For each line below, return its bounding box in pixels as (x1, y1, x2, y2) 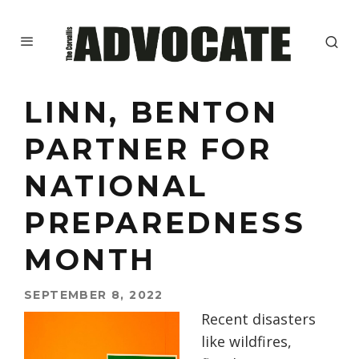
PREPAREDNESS (24, 205, 306, 241)
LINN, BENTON (24, 95, 279, 131)
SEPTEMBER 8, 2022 (24, 288, 163, 303)
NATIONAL (24, 168, 208, 204)
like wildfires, (201, 332, 292, 352)
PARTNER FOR (24, 131, 272, 167)
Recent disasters (201, 309, 316, 329)
